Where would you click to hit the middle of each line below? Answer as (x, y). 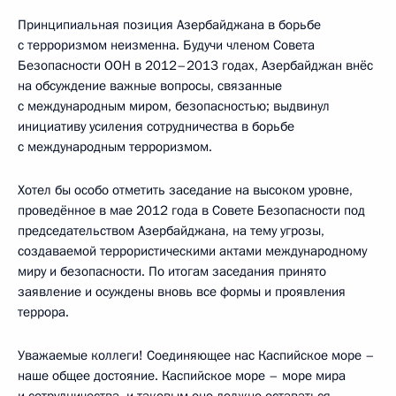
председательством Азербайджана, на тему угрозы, (171, 230)
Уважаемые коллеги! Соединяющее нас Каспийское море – (196, 355)
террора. (43, 312)
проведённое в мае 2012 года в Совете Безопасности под (191, 210)
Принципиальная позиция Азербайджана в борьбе (169, 24)
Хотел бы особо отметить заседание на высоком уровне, (185, 190)
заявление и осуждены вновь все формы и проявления (182, 291)
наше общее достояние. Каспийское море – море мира (182, 375)
